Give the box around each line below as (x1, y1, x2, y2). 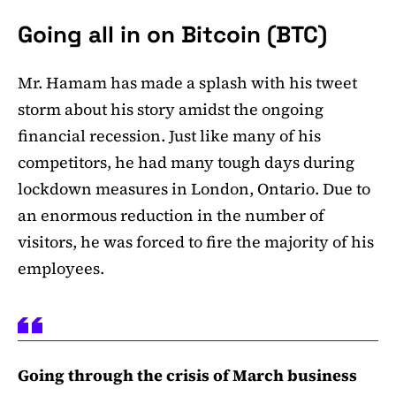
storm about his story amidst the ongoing (18, 98, 324, 121)
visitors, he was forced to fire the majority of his (18, 231, 374, 254)
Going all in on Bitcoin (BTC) (18, 19, 327, 50)
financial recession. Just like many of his (18, 125, 321, 148)
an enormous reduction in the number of (18, 204, 324, 227)
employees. (18, 257, 104, 280)
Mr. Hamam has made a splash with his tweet (18, 72, 357, 95)
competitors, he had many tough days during (18, 151, 354, 174)
